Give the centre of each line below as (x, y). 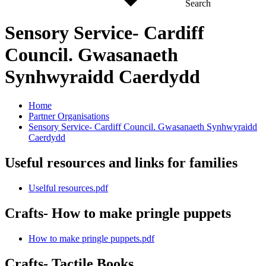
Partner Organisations (69, 116)
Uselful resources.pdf (68, 188)
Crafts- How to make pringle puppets (118, 213)
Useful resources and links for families (121, 163)
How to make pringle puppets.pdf (91, 238)
